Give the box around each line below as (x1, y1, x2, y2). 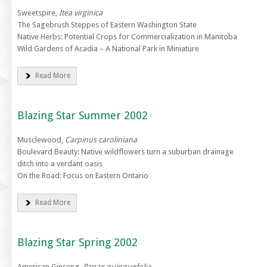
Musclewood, (17, 135, 65, 144)
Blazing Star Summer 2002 (17, 109, 148, 122)
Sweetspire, (17, 8, 59, 17)
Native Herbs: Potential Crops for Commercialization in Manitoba (17, 32, 237, 41)
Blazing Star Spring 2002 (17, 236, 138, 249)
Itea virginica (58, 8, 103, 17)
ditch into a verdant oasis (17, 159, 103, 168)
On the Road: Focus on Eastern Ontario (17, 171, 148, 180)
